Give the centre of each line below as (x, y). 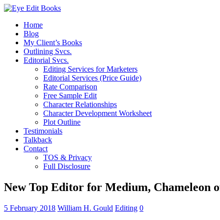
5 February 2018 (30, 208)
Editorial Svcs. (46, 60)
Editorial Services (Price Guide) (92, 78)
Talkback (38, 140)
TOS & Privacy (68, 157)
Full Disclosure (67, 166)
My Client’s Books (53, 42)
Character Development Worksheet (97, 113)
